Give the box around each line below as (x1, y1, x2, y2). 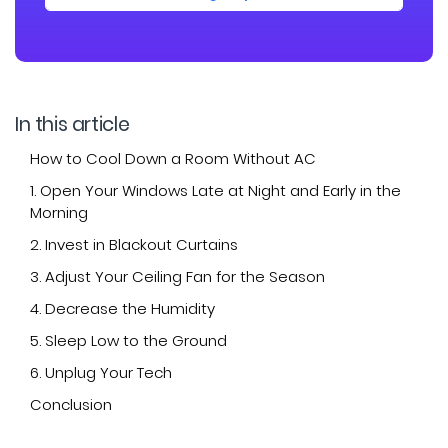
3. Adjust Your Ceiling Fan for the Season (30, 265, 325, 287)
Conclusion (30, 393, 116, 415)
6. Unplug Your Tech (30, 361, 172, 383)
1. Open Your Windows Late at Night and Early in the (30, 179, 401, 201)
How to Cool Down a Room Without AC (30, 147, 320, 169)
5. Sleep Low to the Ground (30, 329, 227, 351)
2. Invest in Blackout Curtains (30, 233, 238, 255)
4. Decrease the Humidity (30, 297, 215, 319)
